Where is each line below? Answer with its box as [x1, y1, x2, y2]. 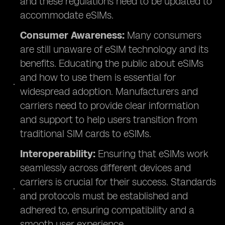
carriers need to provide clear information [20, 99, 199, 111]
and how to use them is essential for [20, 71, 176, 83]
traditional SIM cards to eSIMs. [20, 128, 151, 140]
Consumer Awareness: [20, 29, 125, 41]
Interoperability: [20, 148, 95, 160]
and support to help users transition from [20, 114, 197, 126]
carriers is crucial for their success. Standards [20, 176, 216, 188]
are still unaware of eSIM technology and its [20, 43, 208, 55]
